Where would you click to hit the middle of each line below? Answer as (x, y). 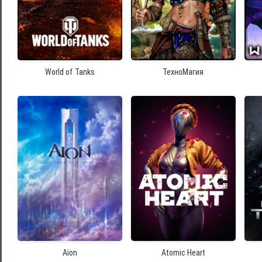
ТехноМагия (183, 72)
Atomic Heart (183, 253)
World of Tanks (70, 72)
